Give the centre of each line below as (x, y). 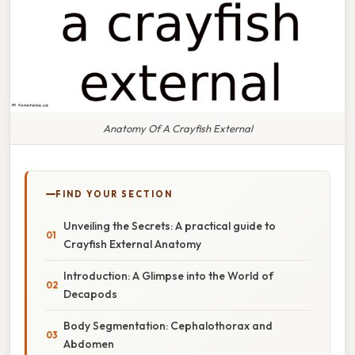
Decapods (90, 294)
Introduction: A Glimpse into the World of (168, 275)
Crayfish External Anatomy (132, 244)
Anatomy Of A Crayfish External (177, 128)
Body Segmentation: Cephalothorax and (168, 325)
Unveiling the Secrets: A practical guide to (170, 225)
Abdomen (89, 344)
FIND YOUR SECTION (114, 194)
